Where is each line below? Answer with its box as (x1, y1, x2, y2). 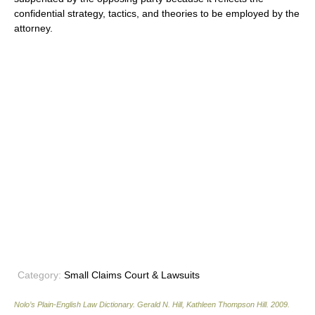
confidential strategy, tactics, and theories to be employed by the (14, 8, 300, 19)
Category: (18, 269, 61, 281)
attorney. (14, 22, 53, 34)
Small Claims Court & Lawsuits (61, 269, 200, 281)
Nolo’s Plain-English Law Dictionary (14, 300, 133, 309)
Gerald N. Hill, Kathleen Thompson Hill (137, 300, 266, 309)
